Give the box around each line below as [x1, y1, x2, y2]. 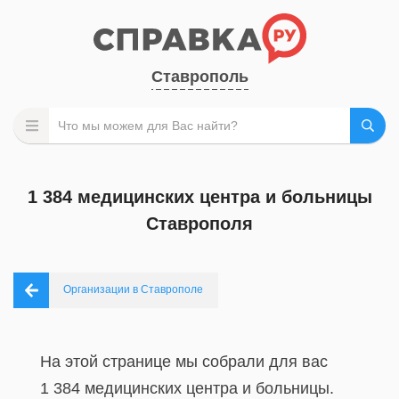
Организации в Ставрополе [63, 283, 203, 296]
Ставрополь [151, 68, 248, 85]
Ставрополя [146, 214, 253, 233]
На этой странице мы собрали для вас [40, 353, 328, 370]
